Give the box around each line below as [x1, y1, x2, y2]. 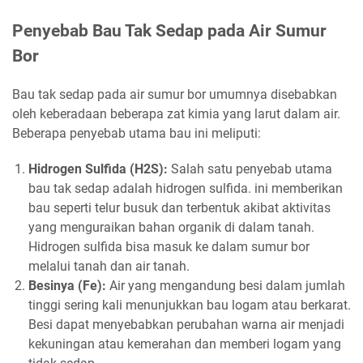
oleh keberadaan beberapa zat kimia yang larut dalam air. [12, 105, 340, 122]
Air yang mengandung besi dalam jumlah [106, 277, 345, 293]
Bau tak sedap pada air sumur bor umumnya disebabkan [12, 86, 337, 102]
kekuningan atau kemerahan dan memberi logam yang [28, 335, 341, 352]
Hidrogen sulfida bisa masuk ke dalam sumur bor [28, 238, 310, 254]
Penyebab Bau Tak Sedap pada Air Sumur [12, 20, 327, 41]
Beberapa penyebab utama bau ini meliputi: [12, 125, 261, 141]
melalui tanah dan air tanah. [28, 258, 190, 274]
